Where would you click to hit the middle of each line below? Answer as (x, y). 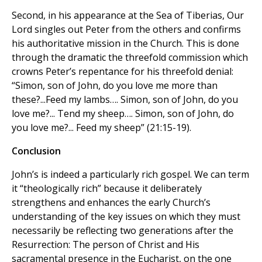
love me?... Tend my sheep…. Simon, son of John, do (123, 114)
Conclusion (36, 151)
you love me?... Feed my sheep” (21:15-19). (101, 128)
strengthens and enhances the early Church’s (111, 203)
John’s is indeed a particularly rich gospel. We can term (130, 175)
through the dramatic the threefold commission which (130, 58)
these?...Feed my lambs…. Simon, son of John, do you (125, 100)
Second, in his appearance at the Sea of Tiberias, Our (128, 15)
